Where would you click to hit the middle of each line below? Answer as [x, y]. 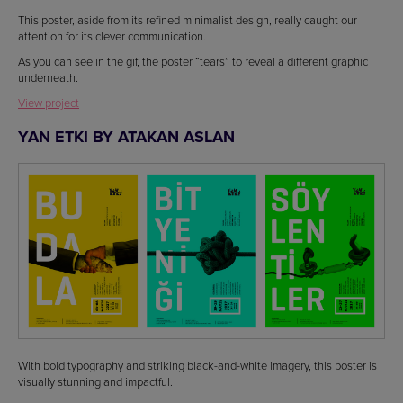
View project [49, 103]
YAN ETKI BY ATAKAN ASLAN [126, 137]
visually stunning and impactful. [95, 382]
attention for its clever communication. [112, 36]
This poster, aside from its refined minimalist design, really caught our [188, 20]
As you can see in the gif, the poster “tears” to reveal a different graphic [193, 62]
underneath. [48, 78]
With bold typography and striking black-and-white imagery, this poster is [197, 366]
